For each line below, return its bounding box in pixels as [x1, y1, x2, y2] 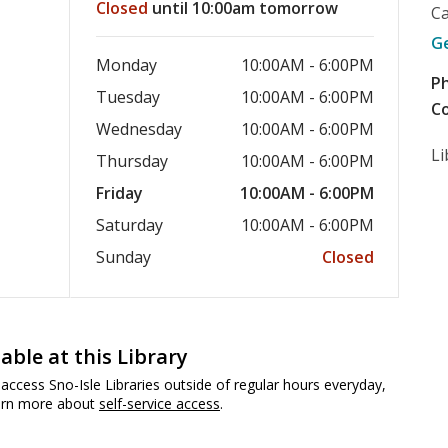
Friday [96, 182, 148, 204]
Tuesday [96, 86, 165, 108]
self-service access [99, 394, 220, 413]
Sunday [96, 246, 156, 268]
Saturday [96, 214, 168, 236]
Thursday [96, 150, 173, 172]
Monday [96, 54, 162, 76]
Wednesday [96, 118, 187, 140]
